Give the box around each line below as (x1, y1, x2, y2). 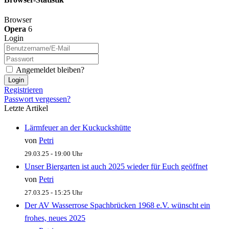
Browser (4, 15, 32, 25)
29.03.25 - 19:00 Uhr (25, 150, 82, 158)
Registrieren (4, 85, 43, 95)
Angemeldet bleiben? (14, 65, 84, 75)
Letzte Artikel (4, 104, 48, 113)
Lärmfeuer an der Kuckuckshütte (25, 123, 131, 132)
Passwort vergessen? (4, 95, 71, 104)
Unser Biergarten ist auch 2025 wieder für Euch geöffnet (25, 162, 208, 171)
